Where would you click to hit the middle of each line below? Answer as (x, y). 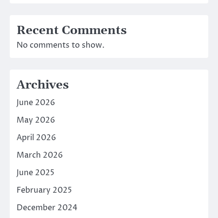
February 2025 (44, 191)
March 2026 (40, 155)
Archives (43, 85)
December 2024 (47, 208)
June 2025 (36, 173)
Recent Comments (72, 31)
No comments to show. (61, 45)
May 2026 (36, 120)
